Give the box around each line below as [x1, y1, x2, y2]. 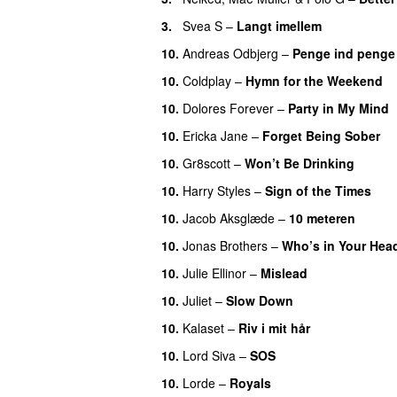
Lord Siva [183, 346, 236, 364]
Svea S [183, 16, 222, 35]
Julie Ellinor [183, 263, 246, 282]
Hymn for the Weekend [245, 71, 383, 90]
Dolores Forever [183, 98, 274, 117]
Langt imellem [237, 16, 322, 35]
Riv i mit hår [238, 318, 310, 337]
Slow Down [226, 291, 293, 309]
